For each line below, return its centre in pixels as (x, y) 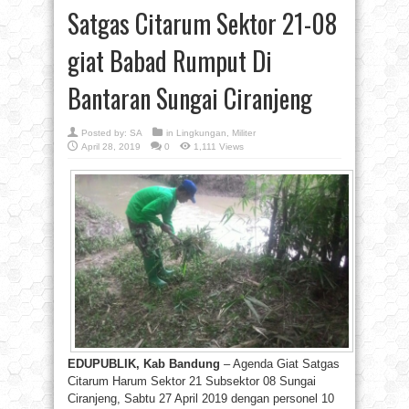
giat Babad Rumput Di (170, 61)
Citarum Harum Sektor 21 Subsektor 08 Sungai (192, 382)
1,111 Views (219, 147)
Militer (244, 133)
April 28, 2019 (111, 147)
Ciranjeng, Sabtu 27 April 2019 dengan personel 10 (201, 399)
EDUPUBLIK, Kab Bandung (144, 364)
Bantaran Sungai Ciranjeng (190, 98)
